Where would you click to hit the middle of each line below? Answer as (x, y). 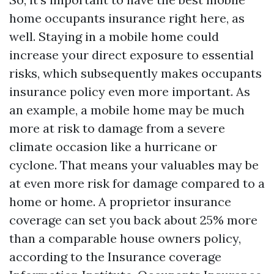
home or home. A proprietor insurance (120, 202)
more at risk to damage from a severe (117, 128)
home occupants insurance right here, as (127, 18)
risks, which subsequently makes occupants (135, 73)
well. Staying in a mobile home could (114, 36)
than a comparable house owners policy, (125, 238)
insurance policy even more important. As (130, 91)
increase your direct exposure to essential (131, 55)
